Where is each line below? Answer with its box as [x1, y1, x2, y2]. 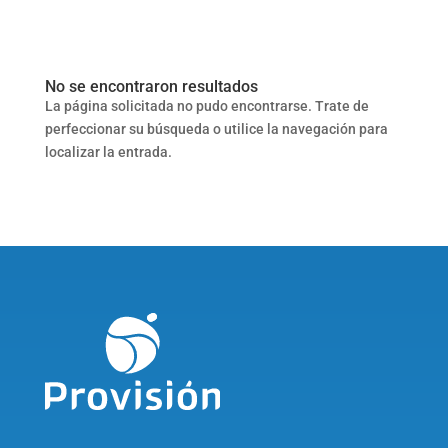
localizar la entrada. [44, 144, 172, 160]
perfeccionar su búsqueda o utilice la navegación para [44, 121, 388, 137]
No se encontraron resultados [44, 77, 258, 96]
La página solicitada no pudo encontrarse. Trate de [44, 98, 369, 114]
